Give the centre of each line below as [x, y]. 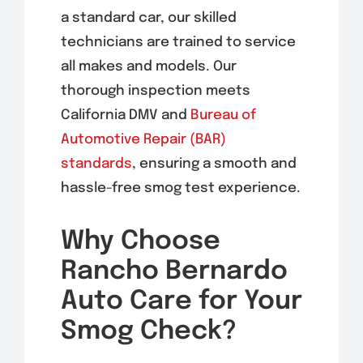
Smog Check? [148, 331]
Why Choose [140, 241]
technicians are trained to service [178, 42]
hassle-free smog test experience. [180, 188]
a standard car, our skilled [148, 18]
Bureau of [223, 115]
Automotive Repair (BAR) [143, 139]
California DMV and [125, 115]
